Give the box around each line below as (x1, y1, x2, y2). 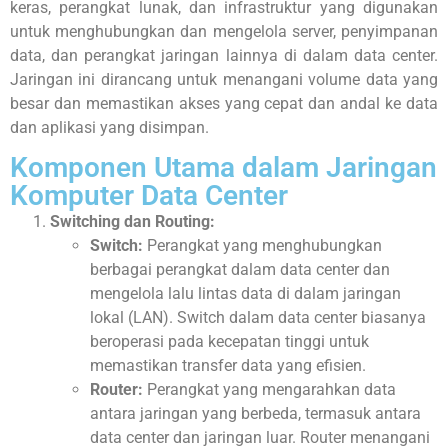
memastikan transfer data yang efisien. (90, 355, 366, 375)
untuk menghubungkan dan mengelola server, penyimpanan (10, 21, 438, 41)
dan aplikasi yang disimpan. (10, 117, 209, 137)
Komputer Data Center (10, 178, 288, 212)
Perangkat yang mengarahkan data (143, 379, 396, 399)
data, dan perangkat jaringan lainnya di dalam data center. (10, 45, 438, 65)
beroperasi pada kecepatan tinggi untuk (90, 331, 369, 351)
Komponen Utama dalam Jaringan (10, 150, 437, 184)
